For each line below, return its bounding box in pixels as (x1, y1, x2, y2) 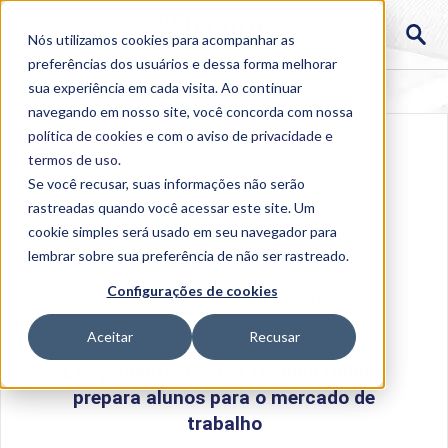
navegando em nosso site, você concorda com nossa (28, 103, 353, 120)
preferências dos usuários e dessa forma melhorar (28, 55, 337, 72)
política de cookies (28, 127, 143, 144)
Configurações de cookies (106, 282, 278, 300)
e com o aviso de (143, 127, 251, 144)
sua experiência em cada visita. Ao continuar (28, 79, 302, 96)
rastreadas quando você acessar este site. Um (28, 199, 315, 216)
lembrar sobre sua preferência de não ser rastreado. (28, 247, 349, 264)
